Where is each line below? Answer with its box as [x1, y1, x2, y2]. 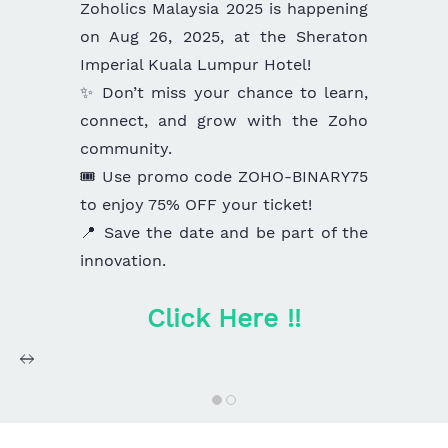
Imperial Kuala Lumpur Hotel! [80, 55, 311, 74]
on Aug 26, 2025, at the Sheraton [80, 27, 368, 46]
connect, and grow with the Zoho [80, 111, 368, 130]
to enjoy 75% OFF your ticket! [80, 195, 312, 214]
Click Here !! [147, 303, 301, 333]
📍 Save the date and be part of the [80, 223, 368, 242]
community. [80, 139, 172, 158]
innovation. [80, 251, 166, 270]
